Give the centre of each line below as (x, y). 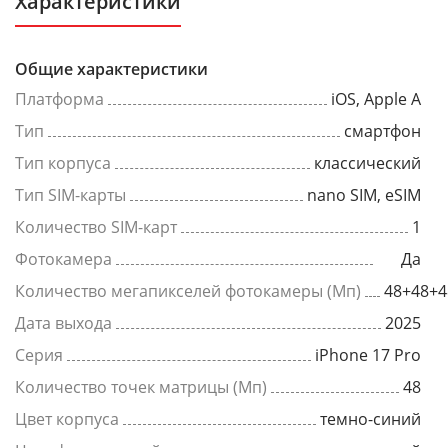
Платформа (59, 98)
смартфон (382, 130)
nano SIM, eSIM (364, 194)
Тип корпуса (63, 162)
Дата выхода (63, 322)
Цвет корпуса (67, 418)
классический (367, 162)
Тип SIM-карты (70, 194)
